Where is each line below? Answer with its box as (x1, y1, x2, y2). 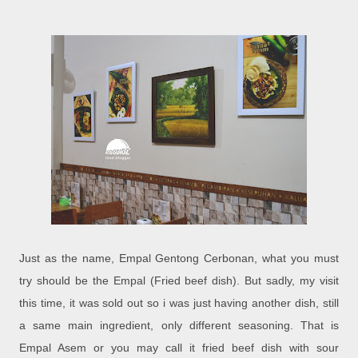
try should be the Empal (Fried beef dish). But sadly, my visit (19, 274, 339, 288)
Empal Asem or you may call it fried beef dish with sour (19, 341, 339, 355)
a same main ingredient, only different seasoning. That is (19, 319, 339, 332)
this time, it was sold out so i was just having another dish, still (19, 296, 339, 310)
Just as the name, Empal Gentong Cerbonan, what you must (19, 252, 339, 265)
